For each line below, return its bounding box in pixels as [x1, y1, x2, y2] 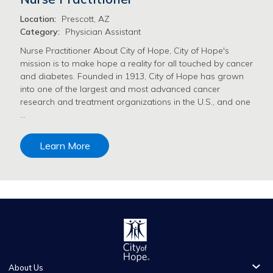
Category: [20, 26, 60, 37]
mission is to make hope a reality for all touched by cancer [20, 58, 253, 69]
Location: [20, 13, 56, 24]
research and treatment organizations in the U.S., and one [20, 96, 250, 108]
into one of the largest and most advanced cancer [20, 83, 220, 95]
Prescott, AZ [62, 13, 110, 24]
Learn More [39, 140, 90, 152]
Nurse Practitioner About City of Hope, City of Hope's [20, 45, 229, 57]
